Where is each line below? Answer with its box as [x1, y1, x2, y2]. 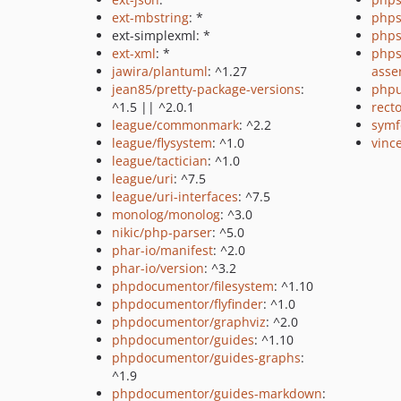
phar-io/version [112, 260, 204, 277]
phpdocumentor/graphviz [112, 313, 266, 330]
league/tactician [112, 152, 208, 169]
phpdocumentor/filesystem [112, 277, 274, 294]
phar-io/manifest [112, 242, 213, 259]
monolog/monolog [112, 206, 220, 223]
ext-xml [112, 45, 156, 62]
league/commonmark [112, 116, 239, 133]
